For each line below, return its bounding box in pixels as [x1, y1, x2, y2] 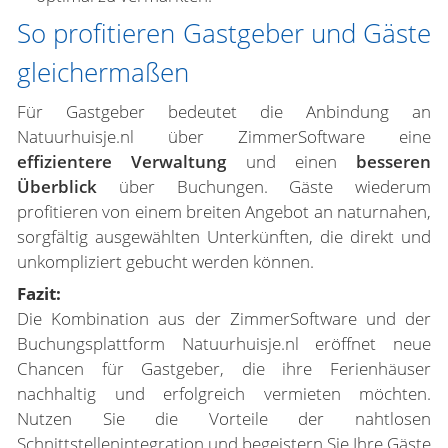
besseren [356, 150, 431, 173]
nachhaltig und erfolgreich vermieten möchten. [17, 382, 431, 405]
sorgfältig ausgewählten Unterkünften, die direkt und [17, 225, 431, 248]
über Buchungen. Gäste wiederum [97, 175, 431, 198]
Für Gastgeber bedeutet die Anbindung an [17, 100, 431, 123]
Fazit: [17, 282, 61, 305]
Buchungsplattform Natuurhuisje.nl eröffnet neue [17, 332, 431, 355]
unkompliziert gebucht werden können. [17, 250, 314, 273]
